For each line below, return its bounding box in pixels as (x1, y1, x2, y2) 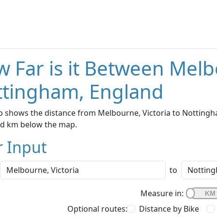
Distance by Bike (139, 203, 199, 215)
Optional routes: (67, 203, 127, 215)
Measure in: (140, 188, 184, 199)
